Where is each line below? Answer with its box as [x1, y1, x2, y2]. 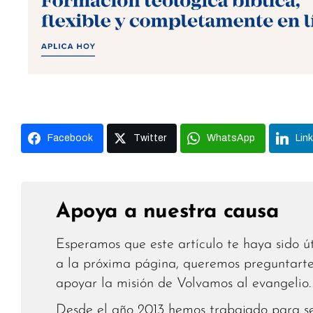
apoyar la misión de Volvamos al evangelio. [56, 276, 311, 291]
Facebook [48, 132, 93, 143]
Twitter [133, 132, 166, 143]
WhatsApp [207, 132, 255, 143]
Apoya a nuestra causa [56, 201, 279, 223]
